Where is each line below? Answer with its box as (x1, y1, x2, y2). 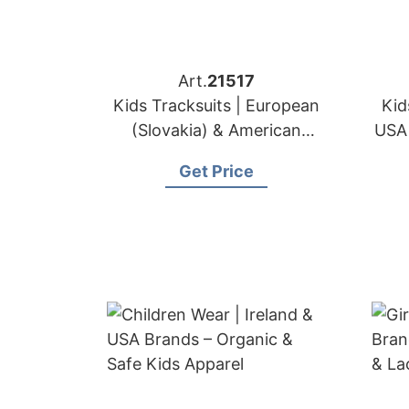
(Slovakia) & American (131, 121, 301, 140)
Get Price (179, 162, 254, 181)
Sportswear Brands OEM (121, 145, 312, 164)
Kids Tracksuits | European (113, 96, 320, 115)
